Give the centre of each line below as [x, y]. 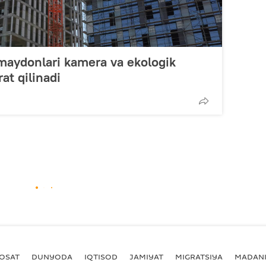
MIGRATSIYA [199, 256]
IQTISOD [101, 256]
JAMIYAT [146, 256]
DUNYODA [52, 256]
